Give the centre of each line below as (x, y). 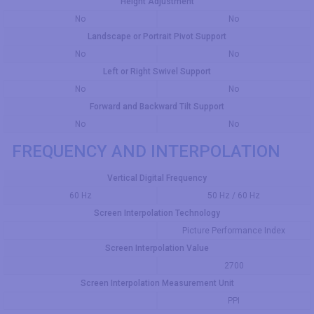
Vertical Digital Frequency (157, 178)
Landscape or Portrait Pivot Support (157, 36)
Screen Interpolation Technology (157, 213)
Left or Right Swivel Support (157, 71)
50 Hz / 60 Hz (234, 196)
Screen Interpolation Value (157, 248)
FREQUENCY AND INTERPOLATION (146, 151)
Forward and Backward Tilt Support (157, 107)
